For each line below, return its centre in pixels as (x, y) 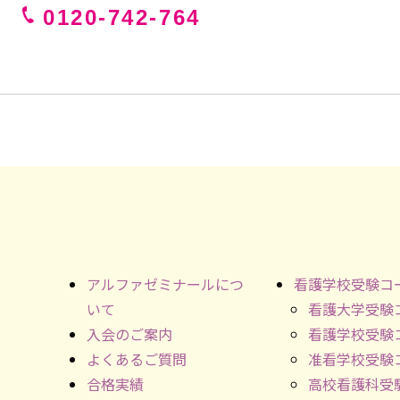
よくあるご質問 (136, 358)
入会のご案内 (129, 333)
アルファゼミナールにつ (165, 283)
